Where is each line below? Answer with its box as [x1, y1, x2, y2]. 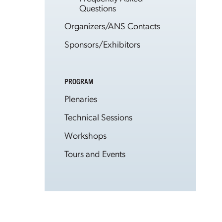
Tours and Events [64, 148, 125, 159]
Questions [79, 2, 116, 13]
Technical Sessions [64, 111, 132, 122]
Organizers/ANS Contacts [64, 20, 160, 31]
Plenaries [64, 93, 97, 104]
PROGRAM [64, 76, 93, 86]
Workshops [64, 129, 107, 141]
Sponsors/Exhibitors [64, 38, 140, 50]
